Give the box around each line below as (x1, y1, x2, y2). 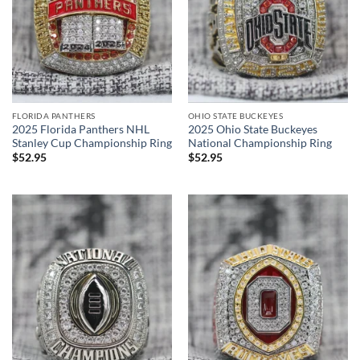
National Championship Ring (187, 137, 332, 150)
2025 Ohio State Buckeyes (187, 123, 317, 137)
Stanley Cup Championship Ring (11, 137, 172, 150)
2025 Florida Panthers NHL (11, 123, 149, 137)
